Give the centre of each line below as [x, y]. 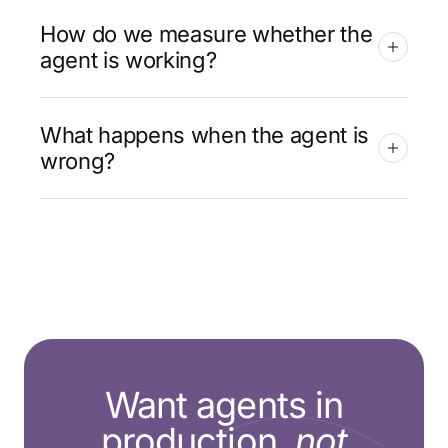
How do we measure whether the [206, 33]
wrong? [78, 160]
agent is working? [128, 59]
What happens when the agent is [205, 134]
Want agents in [224, 404]
